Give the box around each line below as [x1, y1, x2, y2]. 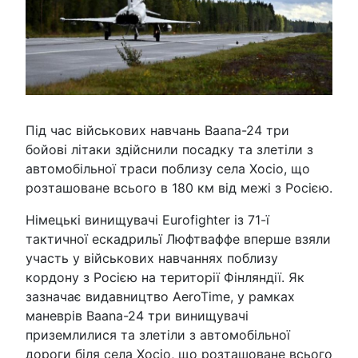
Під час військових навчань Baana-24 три [26, 122, 289, 139]
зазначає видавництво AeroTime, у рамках [26, 288, 295, 305]
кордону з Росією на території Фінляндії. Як [26, 269, 304, 286]
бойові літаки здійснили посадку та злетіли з [26, 141, 313, 158]
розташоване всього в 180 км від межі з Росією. [26, 180, 332, 197]
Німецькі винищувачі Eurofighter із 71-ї [26, 212, 269, 229]
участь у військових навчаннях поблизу [26, 250, 278, 267]
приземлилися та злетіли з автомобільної [26, 327, 290, 344]
